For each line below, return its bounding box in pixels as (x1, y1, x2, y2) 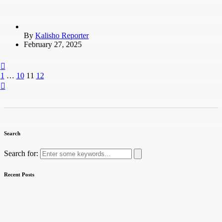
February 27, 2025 (24, 40, 82, 49)
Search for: (4, 149, 40, 158)
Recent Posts (4, 171, 34, 177)
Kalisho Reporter (35, 31, 89, 40)
